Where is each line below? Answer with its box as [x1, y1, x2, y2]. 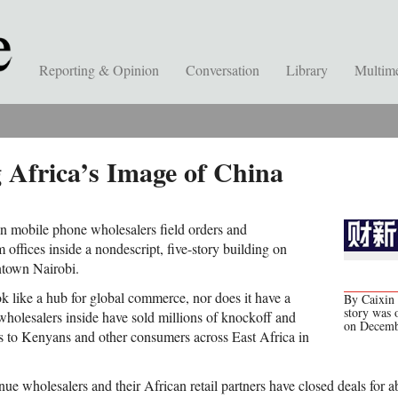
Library [286, 60, 328, 79]
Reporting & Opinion [39, 60, 159, 79]
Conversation [186, 60, 259, 79]
